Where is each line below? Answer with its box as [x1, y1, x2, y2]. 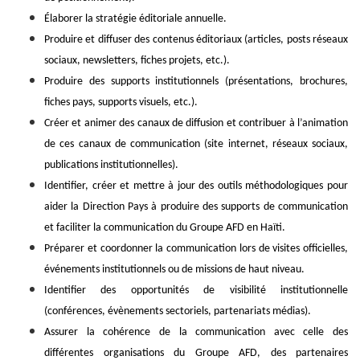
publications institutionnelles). [44, 159, 178, 172]
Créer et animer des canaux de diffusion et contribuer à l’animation [44, 117, 348, 130]
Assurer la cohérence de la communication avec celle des [44, 326, 348, 339]
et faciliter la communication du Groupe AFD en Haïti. [44, 222, 285, 235]
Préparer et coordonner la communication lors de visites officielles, [44, 243, 348, 256]
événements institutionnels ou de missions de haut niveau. [44, 264, 305, 276]
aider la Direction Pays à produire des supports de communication [44, 201, 348, 214]
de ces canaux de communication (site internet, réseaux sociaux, [44, 138, 348, 151]
